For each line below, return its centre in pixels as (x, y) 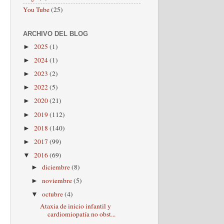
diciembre (57, 167)
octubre (53, 194)
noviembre (58, 180)
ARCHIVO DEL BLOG (55, 34)
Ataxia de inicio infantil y (75, 206)
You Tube (36, 9)
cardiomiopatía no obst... (81, 214)
